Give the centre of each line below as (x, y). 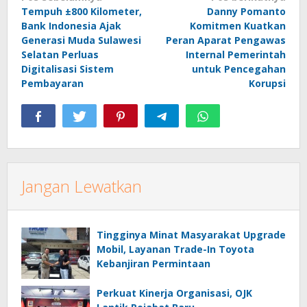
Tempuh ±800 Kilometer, (82, 12)
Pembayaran (52, 84)
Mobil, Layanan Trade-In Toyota (175, 249)
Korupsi (267, 84)
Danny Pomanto (246, 12)
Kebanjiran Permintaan (153, 264)
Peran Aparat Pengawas (226, 40)
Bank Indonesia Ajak (71, 26)
